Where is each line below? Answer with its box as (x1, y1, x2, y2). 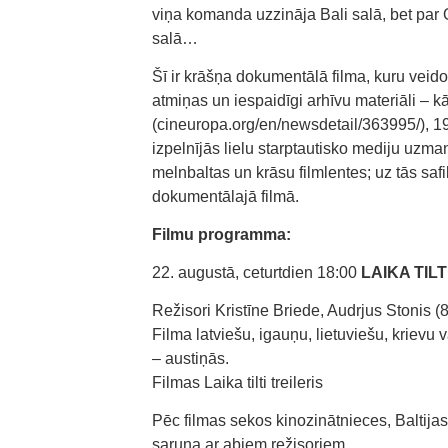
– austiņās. (152, 350, 229, 367)
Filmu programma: (152, 226, 291, 243)
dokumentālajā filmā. (152, 188, 299, 205)
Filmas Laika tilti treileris (152, 374, 323, 391)
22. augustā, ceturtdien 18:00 (152, 264, 357, 281)
